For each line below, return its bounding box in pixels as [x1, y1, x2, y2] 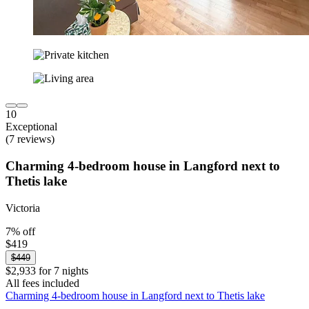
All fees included [6, 277, 79, 289]
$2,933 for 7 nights [6, 264, 88, 277]
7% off [6, 225, 35, 237]
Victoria [6, 201, 40, 214]
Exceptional [6, 121, 57, 133]
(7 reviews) [6, 133, 54, 146]
